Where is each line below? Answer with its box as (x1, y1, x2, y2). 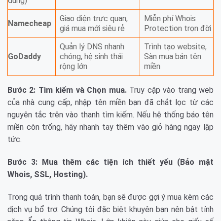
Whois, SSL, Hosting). (7, 169, 88, 179)
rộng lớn (60, 62, 87, 72)
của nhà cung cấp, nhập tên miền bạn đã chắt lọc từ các (7, 98, 214, 108)
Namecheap (8, 19, 51, 29)
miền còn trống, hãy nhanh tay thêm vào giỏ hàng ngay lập (7, 122, 214, 132)
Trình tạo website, (144, 42, 207, 52)
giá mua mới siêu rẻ (60, 24, 125, 34)
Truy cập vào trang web (126, 85, 214, 95)
